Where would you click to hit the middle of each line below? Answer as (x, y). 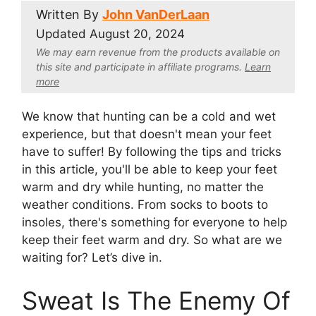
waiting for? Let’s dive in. (92, 257)
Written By (69, 14)
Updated (63, 34)
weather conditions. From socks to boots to (145, 204)
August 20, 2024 (137, 34)
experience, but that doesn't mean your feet (147, 134)
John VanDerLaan (156, 14)
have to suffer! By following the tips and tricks (152, 151)
